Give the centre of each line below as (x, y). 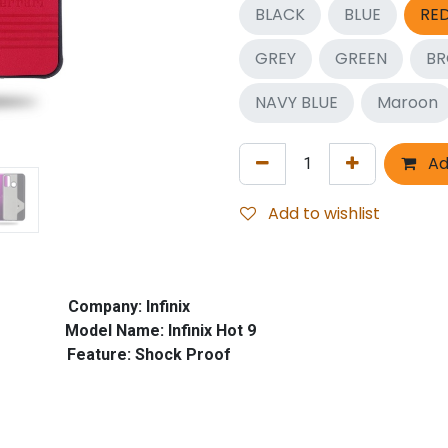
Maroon (408, 102)
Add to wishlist (324, 213)
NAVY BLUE (296, 102)
